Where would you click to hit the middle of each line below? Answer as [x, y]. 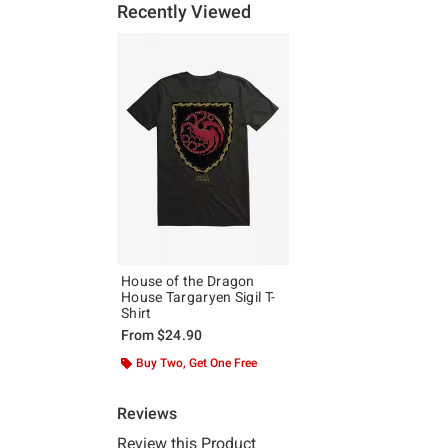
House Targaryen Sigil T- [198, 297]
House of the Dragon [188, 281]
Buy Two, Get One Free [196, 363]
